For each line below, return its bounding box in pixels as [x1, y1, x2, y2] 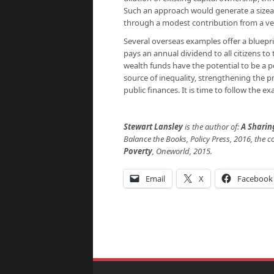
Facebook [237, 173, 273, 184]
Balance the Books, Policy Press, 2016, [124, 133, 253, 144]
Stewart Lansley [124, 121, 183, 132]
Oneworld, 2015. [154, 146, 212, 157]
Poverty [124, 146, 152, 157]
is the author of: [183, 121, 241, 132]
